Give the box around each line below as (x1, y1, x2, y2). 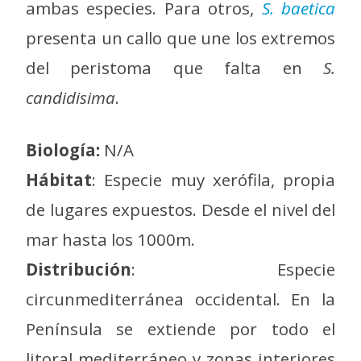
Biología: (26, 138, 100, 161)
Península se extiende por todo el (26, 317, 335, 340)
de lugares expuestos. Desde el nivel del (26, 197, 335, 221)
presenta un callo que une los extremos (26, 27, 335, 50)
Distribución (26, 257, 131, 280)
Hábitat (26, 168, 92, 191)
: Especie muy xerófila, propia (92, 168, 335, 191)
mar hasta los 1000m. (26, 227, 195, 251)
